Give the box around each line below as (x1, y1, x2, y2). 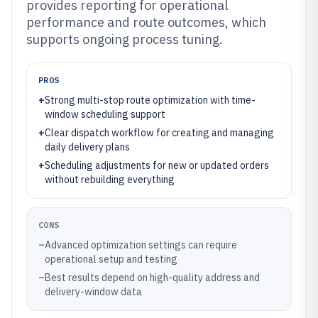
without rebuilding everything (45, 173, 175, 186)
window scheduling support (45, 108, 165, 121)
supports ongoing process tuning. (26, 31, 223, 48)
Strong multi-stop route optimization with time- (45, 94, 256, 106)
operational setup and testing (45, 253, 177, 265)
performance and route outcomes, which (26, 14, 266, 31)
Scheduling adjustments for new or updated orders (45, 159, 269, 172)
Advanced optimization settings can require (45, 238, 237, 251)
